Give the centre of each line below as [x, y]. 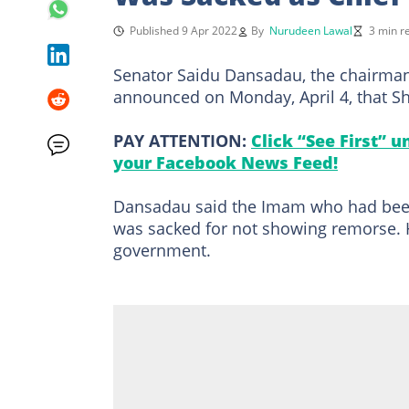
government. [162, 250]
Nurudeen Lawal [311, 30]
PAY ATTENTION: [182, 140]
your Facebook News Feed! [225, 162]
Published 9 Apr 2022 [184, 30]
